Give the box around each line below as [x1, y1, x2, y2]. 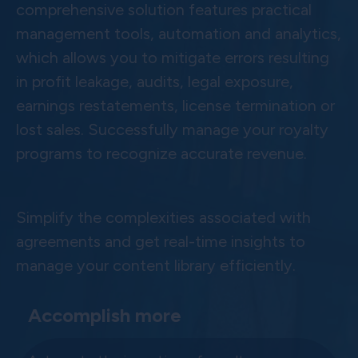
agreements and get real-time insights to [16, 232, 305, 252]
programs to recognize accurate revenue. [16, 144, 307, 164]
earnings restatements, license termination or [16, 96, 335, 116]
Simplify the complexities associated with [16, 208, 311, 228]
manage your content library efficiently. [16, 256, 296, 276]
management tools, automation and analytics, [16, 24, 341, 44]
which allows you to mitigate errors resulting [16, 48, 329, 68]
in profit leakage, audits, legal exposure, [16, 72, 293, 92]
